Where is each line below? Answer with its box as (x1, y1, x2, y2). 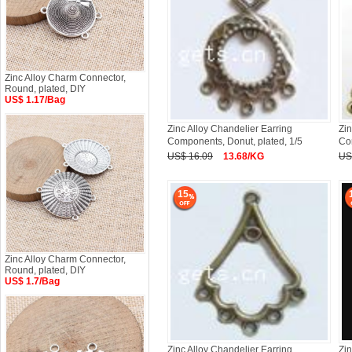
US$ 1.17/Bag (5, 94, 65, 105)
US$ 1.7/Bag (5, 276, 60, 287)
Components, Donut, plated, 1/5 (167, 136, 302, 147)
